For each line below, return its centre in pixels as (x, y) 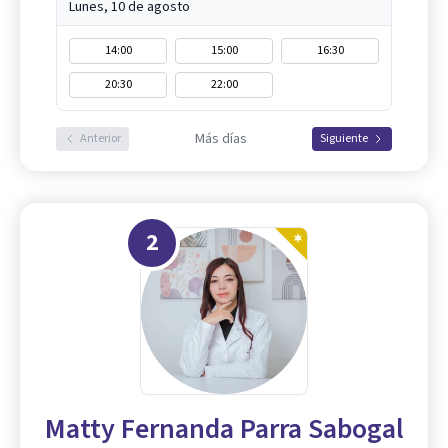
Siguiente (344, 139)
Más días (220, 139)
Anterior (100, 139)
